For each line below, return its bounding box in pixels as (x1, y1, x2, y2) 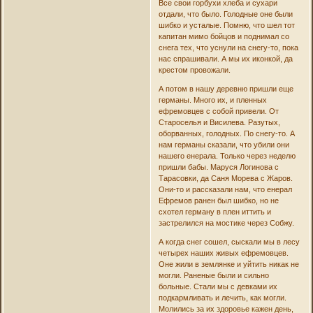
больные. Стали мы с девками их (158, 282, 277, 291)
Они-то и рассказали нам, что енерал (158, 185, 292, 194)
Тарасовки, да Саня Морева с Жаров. (158, 174, 293, 183)
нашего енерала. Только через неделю (158, 152, 296, 161)
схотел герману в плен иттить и (158, 208, 271, 217)
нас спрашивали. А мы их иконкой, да (158, 54, 293, 64)
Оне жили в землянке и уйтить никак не (158, 260, 299, 269)
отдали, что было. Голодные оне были (158, 10, 293, 19)
